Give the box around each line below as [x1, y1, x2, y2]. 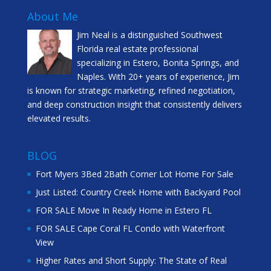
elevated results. [27, 113, 91, 124]
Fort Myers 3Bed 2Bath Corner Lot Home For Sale [35, 168, 233, 180]
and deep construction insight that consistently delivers [27, 99, 242, 110]
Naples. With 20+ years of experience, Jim [76, 71, 240, 82]
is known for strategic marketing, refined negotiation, [27, 85, 235, 96]
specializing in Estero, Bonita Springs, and [76, 57, 239, 68]
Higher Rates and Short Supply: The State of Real [35, 255, 227, 267]
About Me [27, 9, 78, 24]
